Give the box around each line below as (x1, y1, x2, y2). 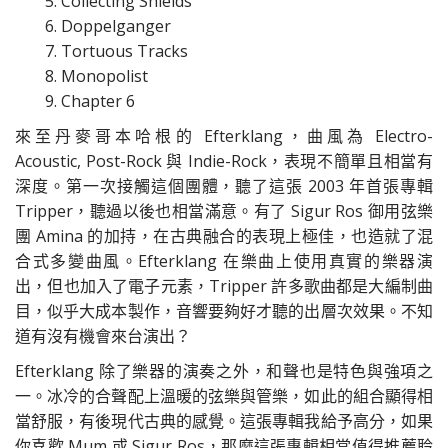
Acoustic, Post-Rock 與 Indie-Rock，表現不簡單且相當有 (15, 150, 433, 172)
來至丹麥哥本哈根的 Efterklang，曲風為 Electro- (15, 125, 433, 147)
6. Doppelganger (45, 15, 171, 37)
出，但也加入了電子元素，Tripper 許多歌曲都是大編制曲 (15, 275, 433, 297)
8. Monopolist (45, 65, 148, 87)
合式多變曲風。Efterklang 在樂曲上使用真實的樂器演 (15, 250, 433, 272)
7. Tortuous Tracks (45, 40, 188, 62)
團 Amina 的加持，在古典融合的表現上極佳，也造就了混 (15, 225, 433, 247)
